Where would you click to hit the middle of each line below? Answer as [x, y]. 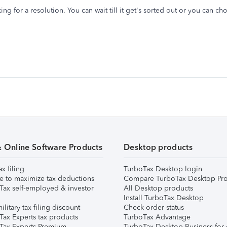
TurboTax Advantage [157, 217]
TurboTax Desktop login [163, 169]
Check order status [154, 207]
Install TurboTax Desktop [164, 198]
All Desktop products [158, 188]
